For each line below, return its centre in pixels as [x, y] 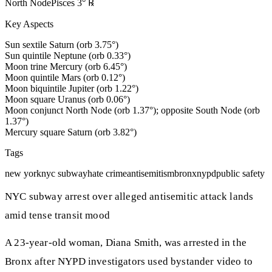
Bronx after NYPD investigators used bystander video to [129, 262]
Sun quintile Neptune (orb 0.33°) [68, 55]
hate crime [107, 173]
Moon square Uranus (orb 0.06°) [67, 99]
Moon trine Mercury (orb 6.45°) [66, 66]
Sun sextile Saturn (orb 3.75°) [62, 44]
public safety [240, 173]
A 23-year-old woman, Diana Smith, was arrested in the [126, 243]
